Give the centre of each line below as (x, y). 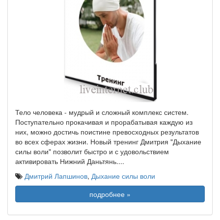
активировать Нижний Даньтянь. (67, 161)
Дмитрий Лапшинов (56, 176)
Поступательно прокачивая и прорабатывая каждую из (104, 122)
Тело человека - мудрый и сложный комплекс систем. (102, 112)
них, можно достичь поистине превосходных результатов (107, 132)
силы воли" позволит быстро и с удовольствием (92, 151)
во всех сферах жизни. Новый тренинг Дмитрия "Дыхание (108, 141)
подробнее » (110, 194)
